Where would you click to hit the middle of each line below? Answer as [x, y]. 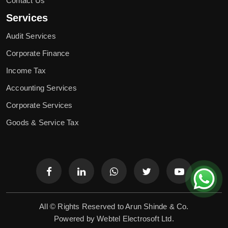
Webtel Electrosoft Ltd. [135, 218]
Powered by [76, 218]
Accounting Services [41, 88]
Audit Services [31, 36]
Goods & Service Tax [42, 122]
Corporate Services [39, 105]
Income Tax [26, 70]
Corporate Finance [38, 53]
